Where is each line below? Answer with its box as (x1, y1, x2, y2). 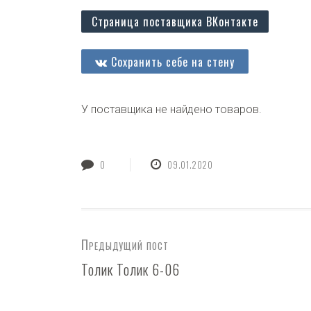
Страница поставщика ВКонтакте (92, 13, 258, 30)
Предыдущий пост (81, 235, 169, 253)
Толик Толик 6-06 (81, 259, 180, 280)
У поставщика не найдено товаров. (81, 103, 262, 116)
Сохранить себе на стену (108, 53, 235, 70)
